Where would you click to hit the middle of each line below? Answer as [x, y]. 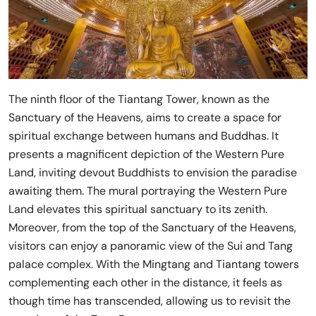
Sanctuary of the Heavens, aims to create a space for [145, 118]
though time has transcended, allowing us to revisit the [150, 301]
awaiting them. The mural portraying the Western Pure [148, 191]
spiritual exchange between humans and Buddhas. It [144, 136]
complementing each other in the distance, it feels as [145, 283]
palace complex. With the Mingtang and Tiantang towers [154, 265]
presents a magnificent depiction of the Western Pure [146, 154]
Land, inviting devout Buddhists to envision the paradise [153, 173]
